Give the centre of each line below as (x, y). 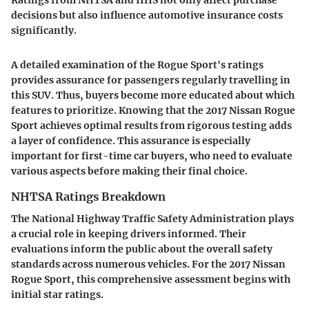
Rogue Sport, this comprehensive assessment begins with (151, 279)
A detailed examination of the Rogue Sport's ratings (137, 64)
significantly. (44, 30)
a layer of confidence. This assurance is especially (131, 140)
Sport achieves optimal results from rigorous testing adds (151, 125)
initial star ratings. (57, 294)
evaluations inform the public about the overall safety (142, 249)
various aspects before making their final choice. (129, 171)
